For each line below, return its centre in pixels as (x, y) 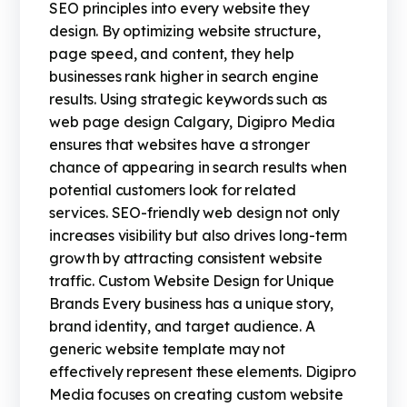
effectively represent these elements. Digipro (203, 372)
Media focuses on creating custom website (196, 395)
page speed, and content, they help (172, 54)
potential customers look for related (173, 190)
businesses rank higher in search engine (184, 77)
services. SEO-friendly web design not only (195, 213)
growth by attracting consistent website (186, 258)
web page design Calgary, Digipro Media (192, 122)
